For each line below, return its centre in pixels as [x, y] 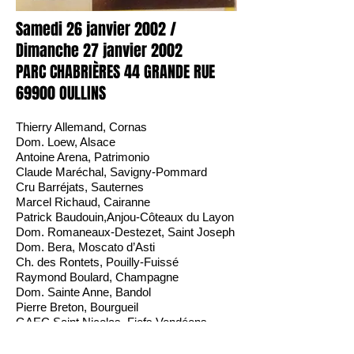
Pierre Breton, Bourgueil [77, 307]
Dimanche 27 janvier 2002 [99, 51]
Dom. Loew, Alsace [66, 142]
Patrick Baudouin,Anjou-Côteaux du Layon [125, 217]
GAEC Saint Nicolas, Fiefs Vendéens [111, 322]
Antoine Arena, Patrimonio [83, 157]
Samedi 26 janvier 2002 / [96, 29]
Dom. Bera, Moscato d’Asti [85, 247]
